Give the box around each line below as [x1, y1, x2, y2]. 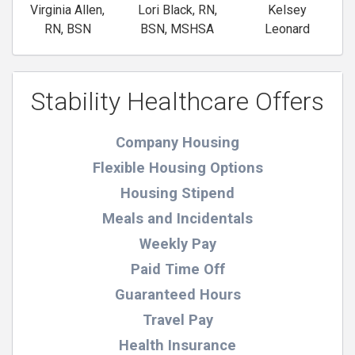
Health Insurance [119, 336, 236, 353]
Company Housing [116, 133, 239, 151]
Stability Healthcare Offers [31, 86, 324, 116]
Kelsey [268, 2, 307, 17]
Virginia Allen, [30, 2, 105, 17]
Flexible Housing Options [92, 158, 263, 176]
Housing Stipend [120, 184, 235, 201]
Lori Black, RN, [137, 2, 217, 17]
